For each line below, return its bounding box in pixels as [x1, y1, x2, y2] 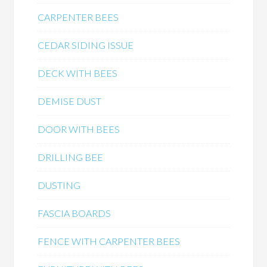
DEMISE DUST [38, 95, 102, 107]
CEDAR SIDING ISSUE [38, 39, 134, 51]
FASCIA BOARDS [38, 207, 111, 219]
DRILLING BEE [38, 151, 104, 163]
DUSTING [38, 179, 81, 191]
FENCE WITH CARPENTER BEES [38, 235, 181, 247]
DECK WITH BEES [38, 67, 118, 79]
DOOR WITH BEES [38, 123, 120, 135]
